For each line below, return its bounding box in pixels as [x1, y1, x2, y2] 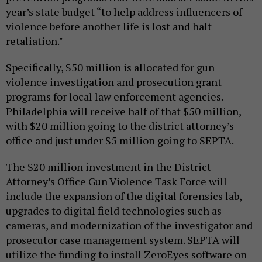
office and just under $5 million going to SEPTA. [6, 133, 236, 147]
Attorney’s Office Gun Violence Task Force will [6, 174, 227, 188]
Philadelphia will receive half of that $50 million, [6, 104, 241, 118]
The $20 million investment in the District [6, 159, 211, 174]
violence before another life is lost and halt [6, 19, 212, 33]
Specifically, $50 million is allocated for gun [6, 60, 215, 74]
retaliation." [6, 33, 63, 48]
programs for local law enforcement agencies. [6, 89, 223, 104]
